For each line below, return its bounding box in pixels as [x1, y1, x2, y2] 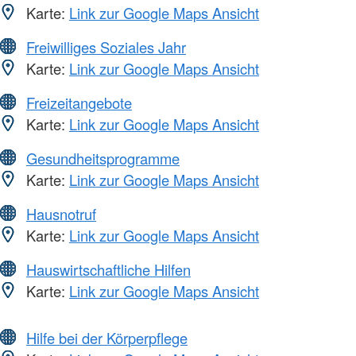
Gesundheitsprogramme [26, 147, 180, 168]
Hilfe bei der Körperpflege [26, 327, 188, 348]
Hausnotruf [26, 203, 96, 224]
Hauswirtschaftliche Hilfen [26, 258, 191, 280]
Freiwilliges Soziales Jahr [26, 36, 186, 57]
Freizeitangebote [26, 91, 132, 113]
